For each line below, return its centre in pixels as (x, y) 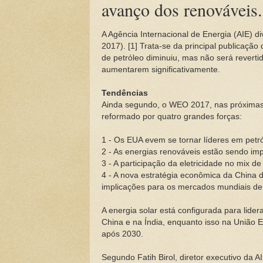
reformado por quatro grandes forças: (172, 116)
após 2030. (122, 234)
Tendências (125, 93)
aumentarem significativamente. (161, 69)
